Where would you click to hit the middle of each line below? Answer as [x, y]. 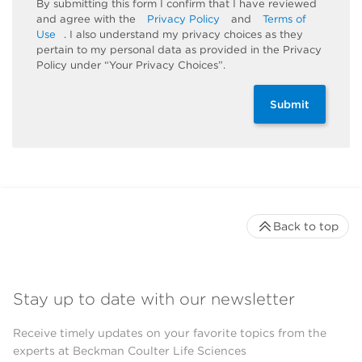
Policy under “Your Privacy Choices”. [131, 65]
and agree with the [88, 19]
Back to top [306, 226]
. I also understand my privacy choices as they [183, 34]
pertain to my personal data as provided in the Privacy [179, 49]
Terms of [284, 19]
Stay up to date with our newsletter [154, 299]
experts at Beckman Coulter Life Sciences [130, 351]
